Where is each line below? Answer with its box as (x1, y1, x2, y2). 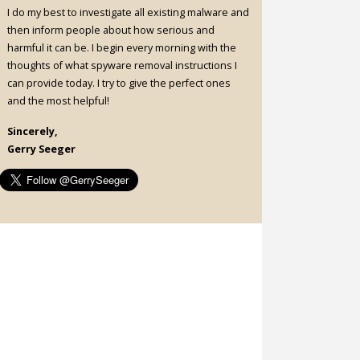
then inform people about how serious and (7, 23, 215, 38)
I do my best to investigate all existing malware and (7, 6, 250, 20)
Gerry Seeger (7, 141, 76, 156)
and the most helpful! (7, 94, 110, 108)
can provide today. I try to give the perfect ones (7, 76, 231, 91)
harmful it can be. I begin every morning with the (7, 41, 237, 55)
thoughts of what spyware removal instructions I (7, 59, 238, 73)
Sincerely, (7, 124, 59, 138)
